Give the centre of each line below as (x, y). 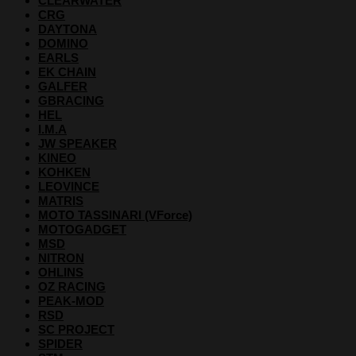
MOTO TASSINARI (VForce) (115, 215)
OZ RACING (72, 286)
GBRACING (71, 100)
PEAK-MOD (71, 300)
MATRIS (61, 200)
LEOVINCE (69, 186)
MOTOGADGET (82, 229)
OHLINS (61, 272)
